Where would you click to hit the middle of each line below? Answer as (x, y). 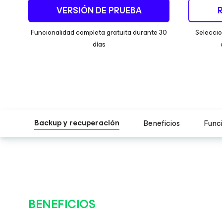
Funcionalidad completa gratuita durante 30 (99, 32)
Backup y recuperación (77, 123)
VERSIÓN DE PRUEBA (99, 10)
